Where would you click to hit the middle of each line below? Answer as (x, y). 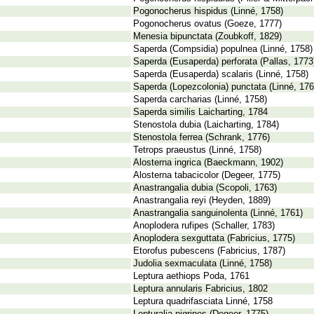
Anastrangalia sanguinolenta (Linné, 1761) (218, 213)
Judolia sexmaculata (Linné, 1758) (203, 264)
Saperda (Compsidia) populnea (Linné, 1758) (223, 49)
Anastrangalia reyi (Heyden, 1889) (202, 200)
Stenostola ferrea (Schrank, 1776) (202, 137)
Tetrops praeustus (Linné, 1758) (197, 150)
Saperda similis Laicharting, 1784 (200, 112)
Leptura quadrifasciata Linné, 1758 (203, 301)
